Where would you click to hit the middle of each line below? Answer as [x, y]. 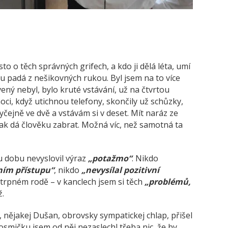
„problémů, [168, 181]
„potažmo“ [110, 158]
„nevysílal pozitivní [120, 170]
